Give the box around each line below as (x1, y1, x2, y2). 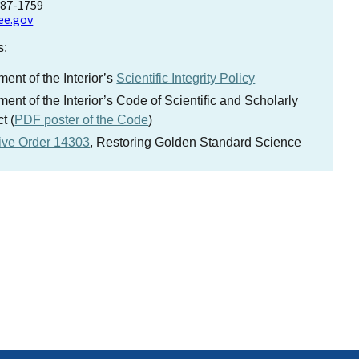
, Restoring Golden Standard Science (90, 135, 302, 150)
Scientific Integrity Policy (116, 71, 256, 86)
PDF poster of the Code (14, 113, 149, 127)
